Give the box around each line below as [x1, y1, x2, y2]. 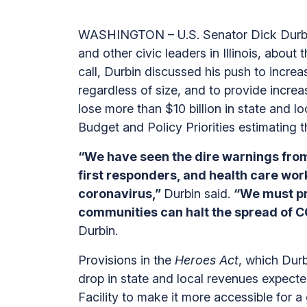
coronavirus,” [78, 186, 164, 201]
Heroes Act [175, 253, 238, 267]
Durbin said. [164, 186, 234, 201]
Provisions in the [78, 253, 175, 267]
